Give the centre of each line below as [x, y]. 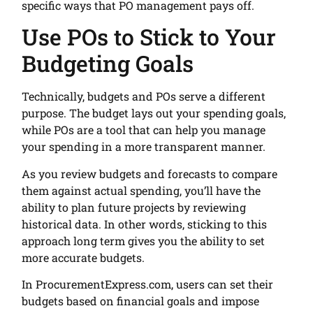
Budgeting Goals [108, 64]
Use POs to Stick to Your [149, 37]
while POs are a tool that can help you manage [144, 130]
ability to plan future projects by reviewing [134, 207]
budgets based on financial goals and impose [141, 300]
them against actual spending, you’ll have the [141, 190]
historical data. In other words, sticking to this [145, 224]
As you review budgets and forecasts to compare [150, 173]
